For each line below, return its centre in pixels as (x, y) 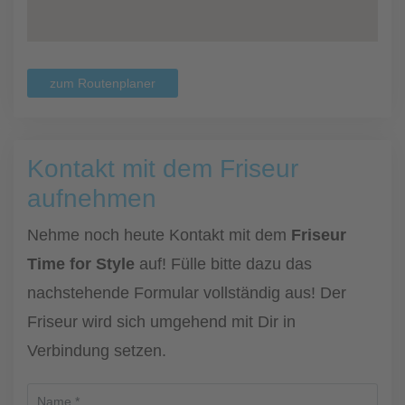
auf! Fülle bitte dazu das (223, 264)
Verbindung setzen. (97, 351)
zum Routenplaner (103, 83)
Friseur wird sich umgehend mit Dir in (161, 322)
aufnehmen (92, 198)
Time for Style (81, 264)
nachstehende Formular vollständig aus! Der (187, 293)
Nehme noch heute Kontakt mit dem (159, 235)
